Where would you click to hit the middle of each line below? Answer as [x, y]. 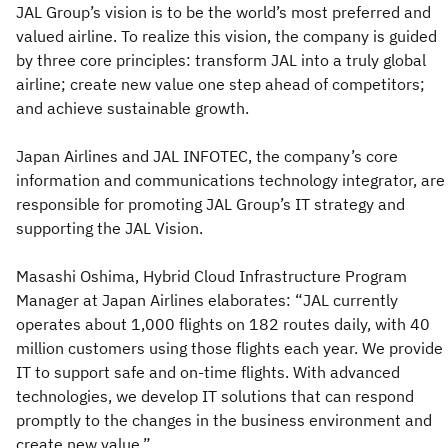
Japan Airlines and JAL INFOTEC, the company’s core [207, 156]
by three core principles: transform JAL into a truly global [221, 60]
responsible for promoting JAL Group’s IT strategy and [210, 204]
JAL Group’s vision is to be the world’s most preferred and [223, 12]
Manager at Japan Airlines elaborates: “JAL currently [207, 300]
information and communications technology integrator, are [230, 180]
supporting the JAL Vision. [109, 228]
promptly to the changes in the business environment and [224, 420]
